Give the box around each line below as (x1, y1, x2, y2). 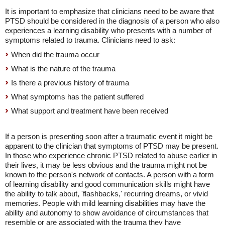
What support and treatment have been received (11, 106, 168, 115)
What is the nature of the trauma (11, 64, 116, 73)
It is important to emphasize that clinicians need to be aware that (5, 7, 214, 16)
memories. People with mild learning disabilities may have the (5, 199, 205, 207)
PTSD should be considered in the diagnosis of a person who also (5, 17, 219, 25)
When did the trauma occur (11, 50, 99, 59)
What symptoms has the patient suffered (11, 92, 144, 101)
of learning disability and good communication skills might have (5, 180, 210, 188)
